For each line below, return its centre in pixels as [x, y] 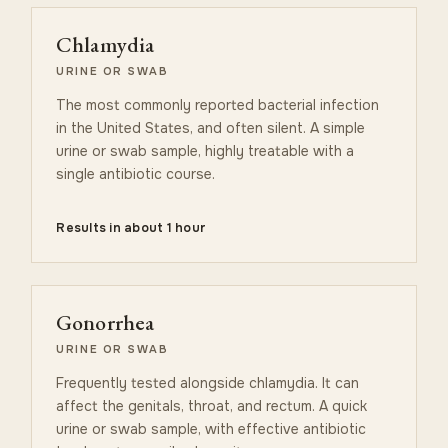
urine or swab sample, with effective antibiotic [211, 428]
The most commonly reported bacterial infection [218, 104]
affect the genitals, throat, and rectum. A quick [212, 405]
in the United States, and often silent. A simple [211, 127]
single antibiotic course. [136, 173]
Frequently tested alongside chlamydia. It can [208, 382]
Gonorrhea [105, 322]
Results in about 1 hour [131, 227]
